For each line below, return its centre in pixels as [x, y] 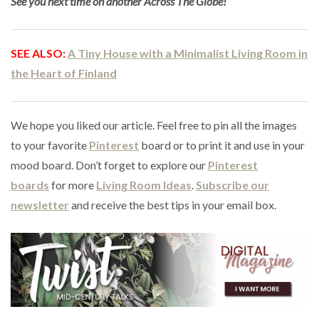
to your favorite [50, 145]
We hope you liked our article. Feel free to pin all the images [154, 125]
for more [73, 184]
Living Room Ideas [144, 184]
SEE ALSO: [39, 53]
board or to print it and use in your [222, 145]
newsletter [40, 204]
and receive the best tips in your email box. [173, 204]
